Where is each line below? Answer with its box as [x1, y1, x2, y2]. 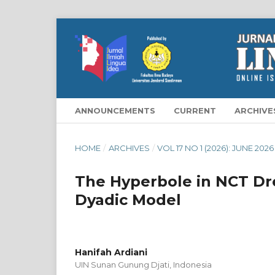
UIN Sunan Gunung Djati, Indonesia [75, 259, 212, 269]
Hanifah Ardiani [75, 246, 147, 258]
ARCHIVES [108, 142, 150, 153]
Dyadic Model [75, 190, 181, 209]
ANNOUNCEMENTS [75, 105, 155, 115]
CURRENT [174, 105, 216, 115]
